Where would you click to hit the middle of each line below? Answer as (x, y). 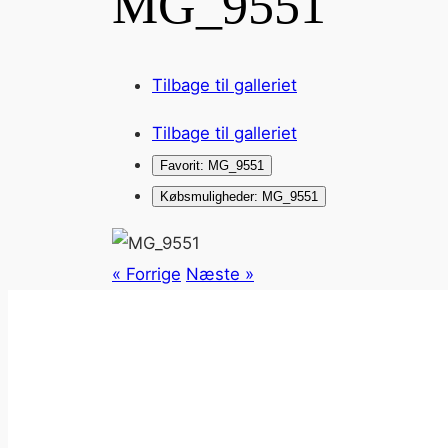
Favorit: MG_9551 (212, 166)
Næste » (220, 274)
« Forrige (146, 274)
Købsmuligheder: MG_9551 (239, 197)
